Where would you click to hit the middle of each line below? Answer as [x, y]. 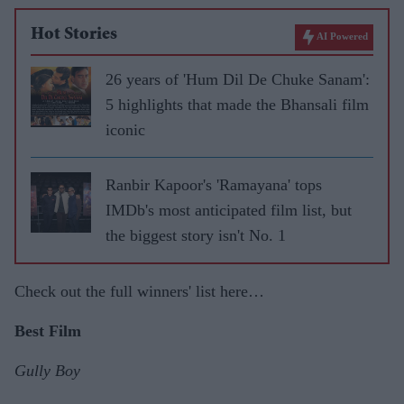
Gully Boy [47, 371]
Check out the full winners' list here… [139, 291]
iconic [125, 130]
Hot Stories [74, 35]
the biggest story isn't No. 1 [196, 235]
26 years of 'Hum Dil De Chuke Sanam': [238, 79]
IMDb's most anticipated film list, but [229, 210]
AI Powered [342, 37]
